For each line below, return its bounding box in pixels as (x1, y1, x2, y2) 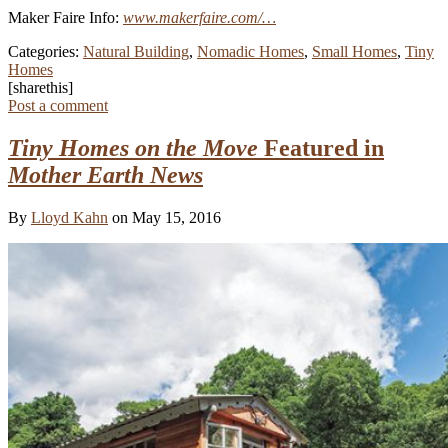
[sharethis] (8, 78, 73, 96)
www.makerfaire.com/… (123, 8, 276, 26)
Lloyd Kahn (31, 208, 108, 226)
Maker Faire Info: (8, 8, 123, 26)
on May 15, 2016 (112, 208, 221, 226)
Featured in (258, 134, 384, 161)
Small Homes (312, 42, 397, 60)
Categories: (8, 42, 83, 60)
